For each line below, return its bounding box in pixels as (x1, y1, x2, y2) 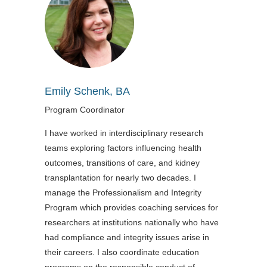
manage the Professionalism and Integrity (44, 187, 201, 197)
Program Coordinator (44, 104, 125, 114)
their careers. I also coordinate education (44, 247, 199, 257)
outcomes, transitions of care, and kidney (44, 157, 200, 167)
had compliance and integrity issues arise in (44, 232, 209, 242)
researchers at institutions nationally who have (44, 217, 219, 227)
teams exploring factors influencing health (44, 142, 201, 153)
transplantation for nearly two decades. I (44, 172, 196, 182)
